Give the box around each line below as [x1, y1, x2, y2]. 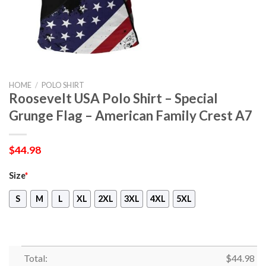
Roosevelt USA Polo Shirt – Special [9, 90, 218, 106]
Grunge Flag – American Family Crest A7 [9, 107, 252, 123]
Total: [23, 252, 47, 264]
